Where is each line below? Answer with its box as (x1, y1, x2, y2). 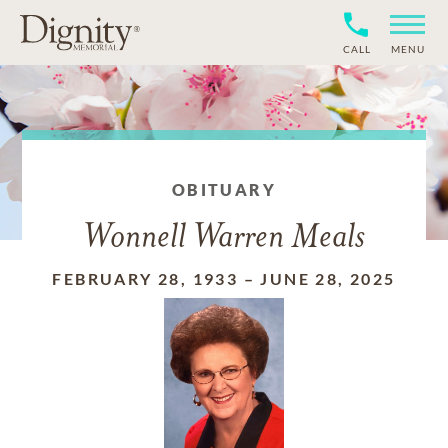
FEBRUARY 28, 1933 (52, 269, 239, 288)
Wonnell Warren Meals (83, 221, 365, 256)
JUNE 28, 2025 (260, 269, 396, 288)
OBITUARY (171, 180, 277, 199)
